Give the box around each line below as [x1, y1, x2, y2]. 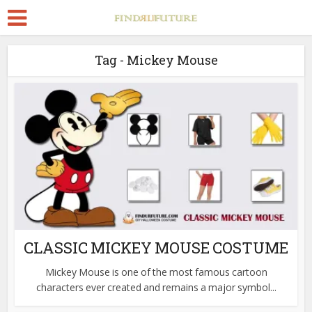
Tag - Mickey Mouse [94, 52, 218, 68]
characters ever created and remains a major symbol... [36, 280, 276, 294]
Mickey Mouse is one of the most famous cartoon [45, 265, 267, 279]
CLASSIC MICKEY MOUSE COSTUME [24, 237, 288, 258]
